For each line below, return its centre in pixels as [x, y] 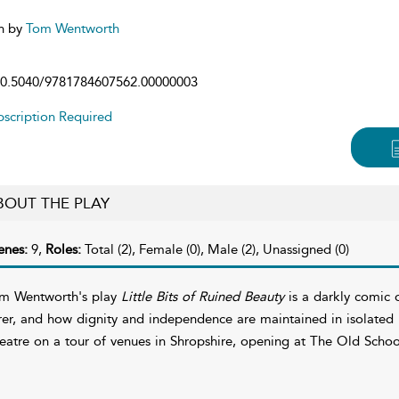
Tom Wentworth [72, 28]
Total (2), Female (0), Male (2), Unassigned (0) [216, 249]
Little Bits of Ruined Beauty [202, 296]
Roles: [65, 249]
